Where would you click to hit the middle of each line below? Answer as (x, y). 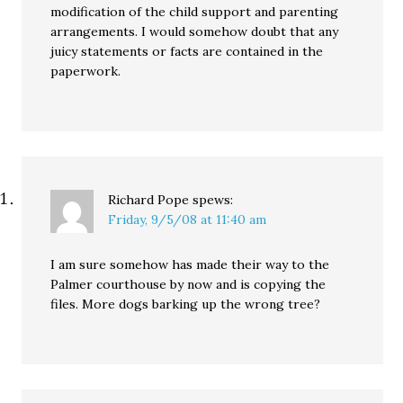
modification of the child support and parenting (195, 12)
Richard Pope (149, 200)
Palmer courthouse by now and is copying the (188, 284)
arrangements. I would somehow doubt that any (195, 31)
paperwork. (86, 71)
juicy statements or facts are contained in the (187, 51)
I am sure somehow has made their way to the (190, 264)
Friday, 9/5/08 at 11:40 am (188, 219)
